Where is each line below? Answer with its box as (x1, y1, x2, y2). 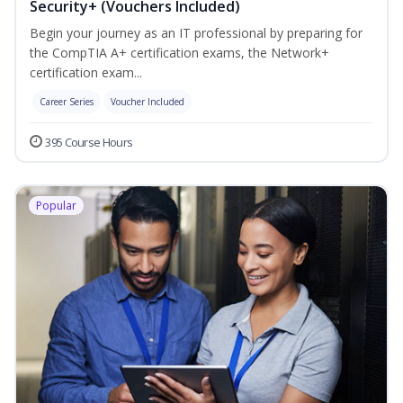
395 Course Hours (45, 134, 133, 151)
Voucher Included (111, 95, 184, 109)
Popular (36, 198, 76, 214)
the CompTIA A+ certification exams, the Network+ (30, 44, 329, 62)
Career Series (40, 95, 94, 109)
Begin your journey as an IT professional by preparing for (30, 24, 363, 42)
